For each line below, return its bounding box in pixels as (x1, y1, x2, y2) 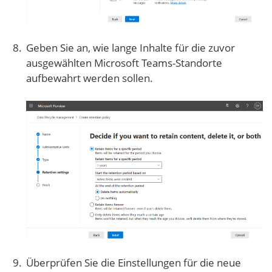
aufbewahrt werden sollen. (26, 71, 153, 86)
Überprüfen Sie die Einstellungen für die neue (26, 255, 241, 270)
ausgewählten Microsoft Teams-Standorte (26, 56, 222, 70)
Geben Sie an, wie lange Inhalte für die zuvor (26, 41, 235, 55)
